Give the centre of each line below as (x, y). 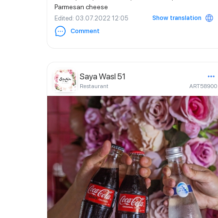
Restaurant (94, 86)
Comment (85, 31)
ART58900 (203, 86)
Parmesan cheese (81, 7)
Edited (64, 18)
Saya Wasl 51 (103, 76)
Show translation (177, 18)
